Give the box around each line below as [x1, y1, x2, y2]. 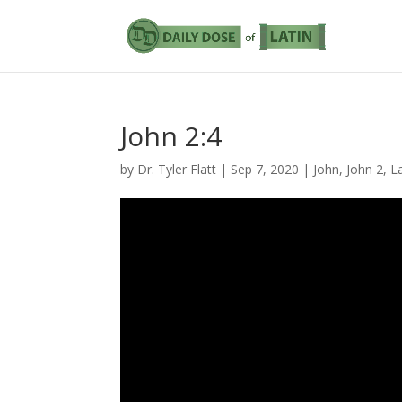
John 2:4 [120, 118, 223, 154]
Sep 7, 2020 [231, 161, 300, 178]
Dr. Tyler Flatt [137, 161, 217, 178]
